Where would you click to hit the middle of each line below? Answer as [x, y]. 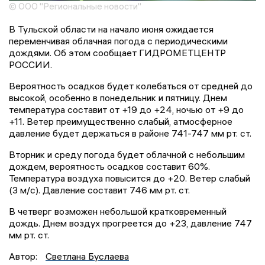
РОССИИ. [30, 65]
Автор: [24, 256]
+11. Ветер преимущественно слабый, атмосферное [121, 122]
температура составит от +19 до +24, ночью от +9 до [126, 110]
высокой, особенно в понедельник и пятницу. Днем [118, 98]
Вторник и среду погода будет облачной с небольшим [127, 155]
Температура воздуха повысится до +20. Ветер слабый [130, 178]
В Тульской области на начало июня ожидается [111, 29]
